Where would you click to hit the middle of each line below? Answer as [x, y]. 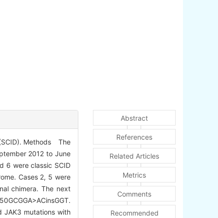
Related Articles [134, 156]
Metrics [134, 175]
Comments [134, 194]
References [134, 137]
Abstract [134, 118]
